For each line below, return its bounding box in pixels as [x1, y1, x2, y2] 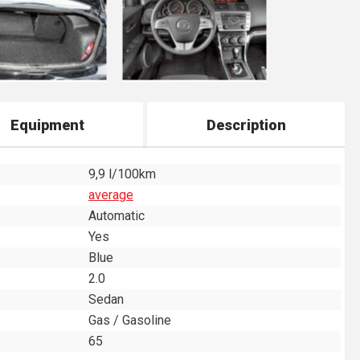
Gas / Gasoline [88, 313, 171, 328]
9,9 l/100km [88, 166, 156, 182]
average [88, 187, 133, 202]
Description [206, 117, 286, 133]
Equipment [10, 117, 84, 133]
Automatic [88, 208, 145, 223]
